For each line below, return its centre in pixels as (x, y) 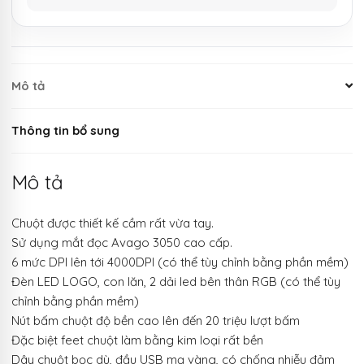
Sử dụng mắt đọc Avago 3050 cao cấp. (122, 243)
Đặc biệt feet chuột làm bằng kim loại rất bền (137, 340)
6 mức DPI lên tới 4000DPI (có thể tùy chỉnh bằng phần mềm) (180, 262)
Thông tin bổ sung (65, 130)
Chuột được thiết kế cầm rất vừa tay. (113, 223)
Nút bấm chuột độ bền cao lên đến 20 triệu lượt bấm (156, 321)
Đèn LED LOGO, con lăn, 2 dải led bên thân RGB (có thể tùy (176, 282)
